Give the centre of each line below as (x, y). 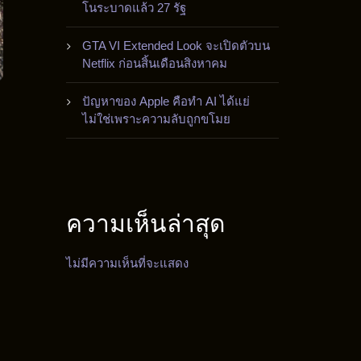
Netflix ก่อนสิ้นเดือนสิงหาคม (155, 63)
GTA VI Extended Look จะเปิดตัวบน (176, 46)
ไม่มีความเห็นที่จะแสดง (127, 263)
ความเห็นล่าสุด (145, 224)
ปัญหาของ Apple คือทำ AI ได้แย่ (166, 101)
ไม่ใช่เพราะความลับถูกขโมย (156, 119)
